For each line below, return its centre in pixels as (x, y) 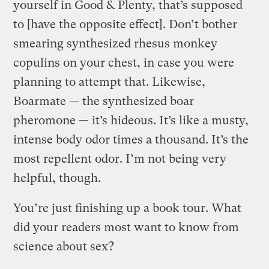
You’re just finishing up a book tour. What (128, 208)
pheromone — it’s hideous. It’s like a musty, (131, 120)
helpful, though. (57, 178)
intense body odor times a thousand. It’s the (131, 139)
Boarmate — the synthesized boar (104, 101)
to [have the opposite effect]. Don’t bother (125, 24)
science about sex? (64, 246)
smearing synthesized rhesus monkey (116, 43)
